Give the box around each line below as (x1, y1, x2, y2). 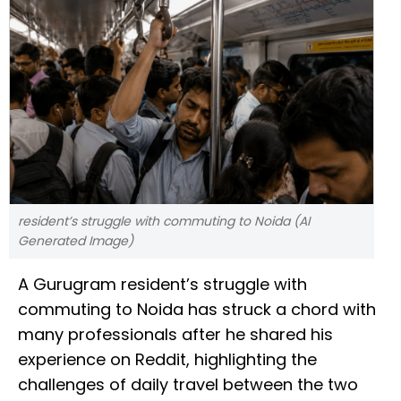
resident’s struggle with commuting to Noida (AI (18, 212, 310, 231)
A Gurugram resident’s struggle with (18, 273, 307, 296)
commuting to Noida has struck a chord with (18, 298, 376, 321)
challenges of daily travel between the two (18, 373, 358, 397)
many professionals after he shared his (18, 323, 333, 346)
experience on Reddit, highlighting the (18, 348, 317, 371)
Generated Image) (18, 232, 133, 251)
